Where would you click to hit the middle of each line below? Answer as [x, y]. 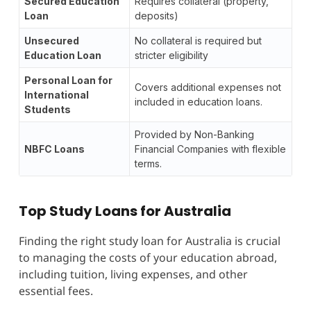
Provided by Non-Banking [194, 134]
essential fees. [56, 291]
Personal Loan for [68, 80]
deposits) [156, 15]
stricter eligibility [171, 55]
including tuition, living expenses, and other [133, 274]
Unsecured [51, 40]
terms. [148, 163]
